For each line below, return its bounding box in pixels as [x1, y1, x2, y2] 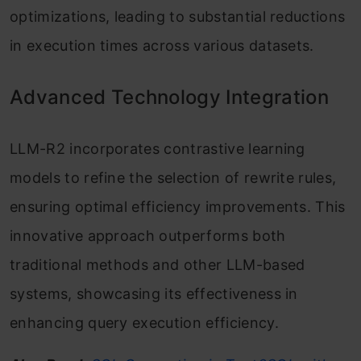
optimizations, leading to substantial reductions [10, 8, 346, 26]
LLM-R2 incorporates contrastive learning [10, 140, 305, 158]
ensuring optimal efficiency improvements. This [10, 198, 346, 216]
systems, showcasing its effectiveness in [10, 285, 298, 303]
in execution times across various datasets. [10, 37, 314, 55]
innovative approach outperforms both [10, 227, 286, 245]
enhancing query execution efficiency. [10, 314, 279, 332]
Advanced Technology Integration [10, 85, 329, 110]
